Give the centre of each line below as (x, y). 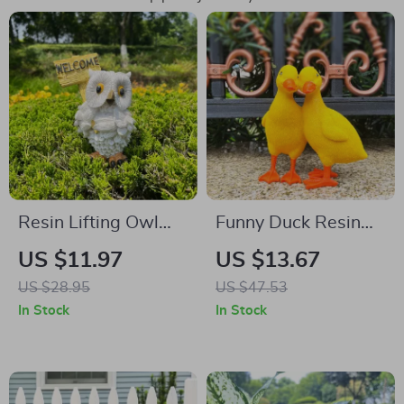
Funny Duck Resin (288, 223)
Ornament (59, 250)
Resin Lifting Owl (88, 223)
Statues (247, 250)
